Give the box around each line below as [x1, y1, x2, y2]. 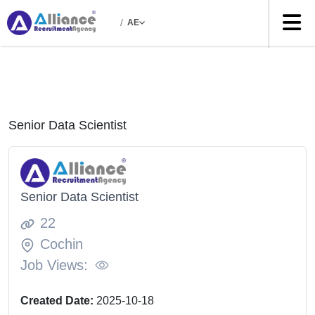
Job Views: [20, 257, 88, 273]
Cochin [40, 236, 83, 252]
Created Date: [20, 294, 96, 307]
